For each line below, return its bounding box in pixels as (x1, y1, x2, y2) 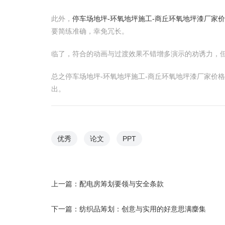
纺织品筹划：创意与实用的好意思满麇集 (79, 205, 206, 213)
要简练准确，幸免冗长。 (51, 27, 129, 35)
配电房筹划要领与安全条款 (79, 180, 164, 188)
